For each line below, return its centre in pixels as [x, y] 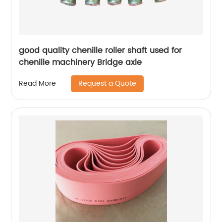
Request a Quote [108, 83]
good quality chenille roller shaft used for [101, 50]
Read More [38, 84]
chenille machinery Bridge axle [81, 62]
